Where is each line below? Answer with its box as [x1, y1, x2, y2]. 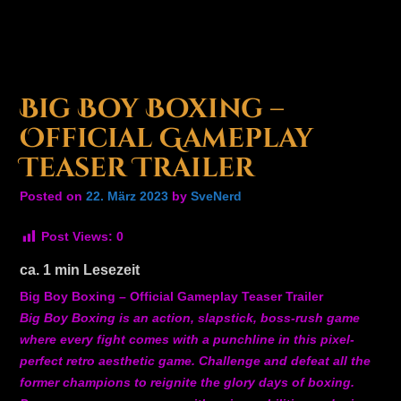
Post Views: [41, 229, 113, 244]
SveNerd [191, 189, 242, 203]
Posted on [20, 189, 86, 203]
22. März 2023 [86, 189, 168, 203]
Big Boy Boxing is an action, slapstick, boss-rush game [20, 310, 360, 325]
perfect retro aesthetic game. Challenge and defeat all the [20, 353, 371, 368]
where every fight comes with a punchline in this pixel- [20, 331, 354, 346]
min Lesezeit [51, 261, 140, 277]
